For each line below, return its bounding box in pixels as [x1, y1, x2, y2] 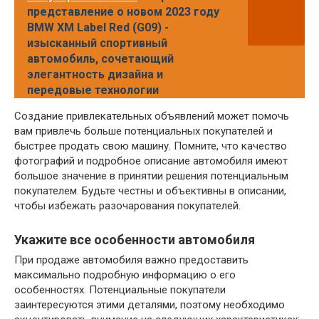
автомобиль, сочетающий [27, 52, 174, 66]
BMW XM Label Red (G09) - [27, 21, 169, 35]
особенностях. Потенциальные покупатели [14, 283, 226, 297]
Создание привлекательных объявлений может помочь [14, 110, 289, 123]
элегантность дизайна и [27, 68, 163, 82]
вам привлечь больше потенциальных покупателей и [14, 125, 273, 138]
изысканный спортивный [27, 36, 167, 51]
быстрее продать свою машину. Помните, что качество [14, 140, 287, 153]
